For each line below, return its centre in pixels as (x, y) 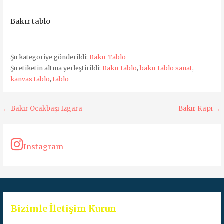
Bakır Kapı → (199, 109)
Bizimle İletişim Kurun (64, 208)
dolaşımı (31, 129)
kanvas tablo (30, 79)
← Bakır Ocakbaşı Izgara (43, 109)
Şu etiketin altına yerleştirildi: (56, 68)
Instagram (44, 147)
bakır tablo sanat (166, 68)
